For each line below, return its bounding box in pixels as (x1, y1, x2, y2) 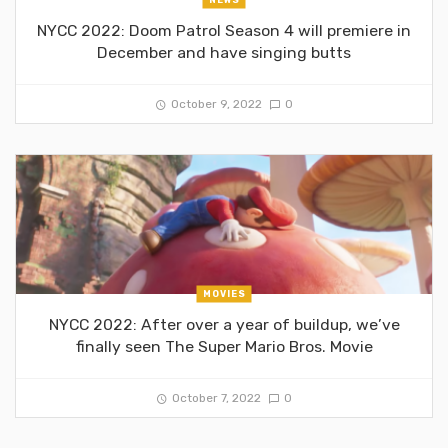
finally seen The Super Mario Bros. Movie (75, 337, 373, 356)
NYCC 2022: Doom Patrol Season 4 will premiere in (37, 21, 411, 40)
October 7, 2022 (171, 391, 261, 405)
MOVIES (202, 288, 246, 299)
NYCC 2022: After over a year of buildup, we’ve (48, 315, 400, 334)
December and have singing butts (97, 43, 351, 62)
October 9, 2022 (170, 97, 262, 111)
